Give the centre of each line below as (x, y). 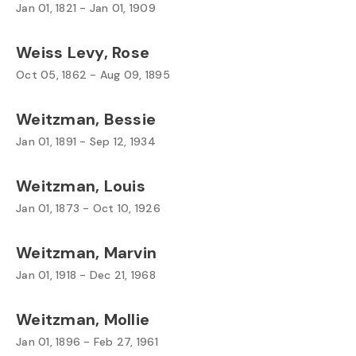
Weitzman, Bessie (86, 119)
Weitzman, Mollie (83, 319)
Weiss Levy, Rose (83, 52)
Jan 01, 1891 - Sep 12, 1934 (86, 141)
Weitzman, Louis (81, 186)
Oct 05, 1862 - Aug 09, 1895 (93, 75)
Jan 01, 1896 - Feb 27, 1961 (87, 342)
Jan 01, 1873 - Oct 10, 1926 (88, 208)
